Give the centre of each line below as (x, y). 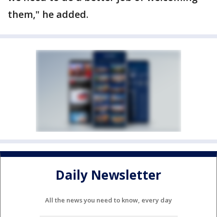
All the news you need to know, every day (108, 200)
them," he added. (48, 14)
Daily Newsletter (108, 175)
